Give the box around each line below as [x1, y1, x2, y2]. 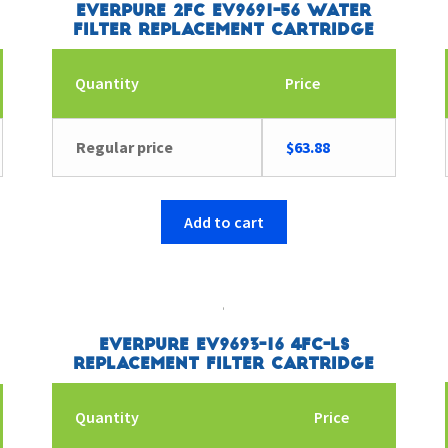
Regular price [75, 136, 173, 157]
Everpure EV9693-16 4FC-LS [98, 337, 349, 354]
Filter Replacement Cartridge [73, 22, 375, 39]
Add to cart [183, 211, 264, 232]
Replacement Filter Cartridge [73, 356, 375, 373]
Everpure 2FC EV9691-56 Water [76, 3, 372, 20]
